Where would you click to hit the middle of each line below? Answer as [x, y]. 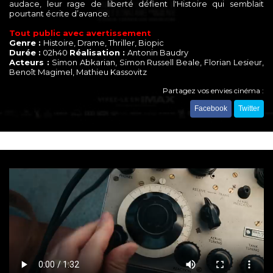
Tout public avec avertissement [80, 33]
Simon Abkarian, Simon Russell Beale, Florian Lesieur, [156, 62]
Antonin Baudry [158, 53]
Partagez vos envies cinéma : [213, 91]
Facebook [211, 109]
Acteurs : [29, 62]
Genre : [26, 43]
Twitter [249, 109]
